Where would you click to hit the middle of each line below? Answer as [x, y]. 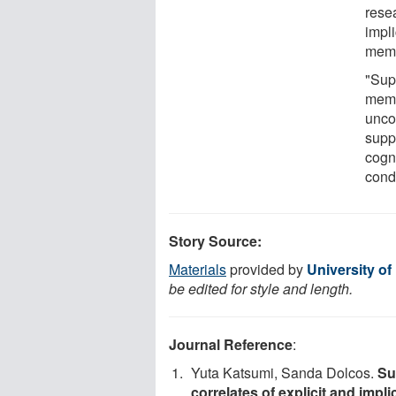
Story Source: [215, 240]
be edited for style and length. [261, 288]
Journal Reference [231, 344]
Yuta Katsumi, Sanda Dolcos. [284, 372]
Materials [198, 269]
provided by [267, 269]
